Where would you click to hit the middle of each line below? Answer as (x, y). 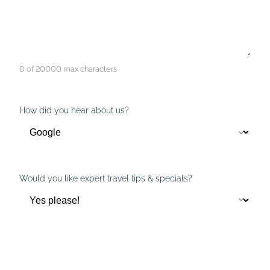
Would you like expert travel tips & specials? (106, 178)
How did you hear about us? (74, 110)
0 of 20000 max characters (68, 69)
